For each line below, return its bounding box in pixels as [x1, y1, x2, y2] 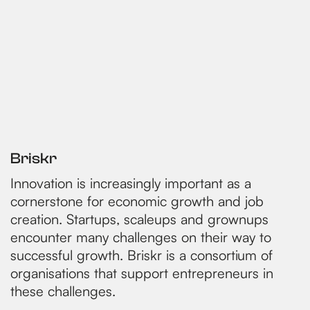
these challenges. [10, 282, 116, 300]
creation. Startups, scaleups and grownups [10, 210, 268, 228]
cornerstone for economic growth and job [10, 192, 264, 210]
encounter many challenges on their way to [10, 228, 271, 246]
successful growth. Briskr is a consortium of [10, 246, 273, 264]
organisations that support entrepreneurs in [10, 264, 273, 282]
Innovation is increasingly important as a [10, 174, 251, 192]
